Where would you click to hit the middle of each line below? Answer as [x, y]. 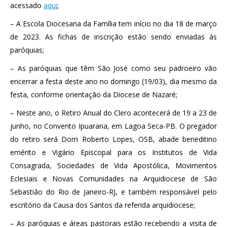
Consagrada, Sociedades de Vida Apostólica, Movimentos [113, 165]
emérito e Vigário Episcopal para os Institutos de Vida [113, 152]
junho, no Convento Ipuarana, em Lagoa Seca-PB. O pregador [113, 126]
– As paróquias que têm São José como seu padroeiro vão [113, 68]
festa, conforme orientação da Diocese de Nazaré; [94, 94]
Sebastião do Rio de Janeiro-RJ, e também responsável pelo [113, 192]
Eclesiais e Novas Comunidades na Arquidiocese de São [113, 178]
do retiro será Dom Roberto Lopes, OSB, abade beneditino [113, 139]
